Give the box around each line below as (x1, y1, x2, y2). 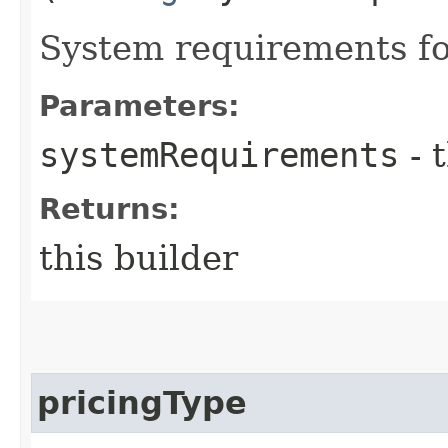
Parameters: (39, 88, 240, 123)
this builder (39, 237, 238, 278)
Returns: (39, 191, 180, 226)
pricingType (37, 384, 247, 421)
